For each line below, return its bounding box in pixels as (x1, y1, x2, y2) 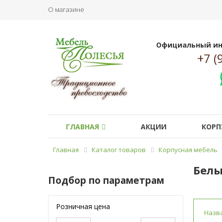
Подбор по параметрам (48, 173, 164, 187)
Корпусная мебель (159, 145, 218, 154)
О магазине (48, 5, 84, 14)
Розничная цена (56, 201, 110, 211)
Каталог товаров (92, 145, 146, 154)
